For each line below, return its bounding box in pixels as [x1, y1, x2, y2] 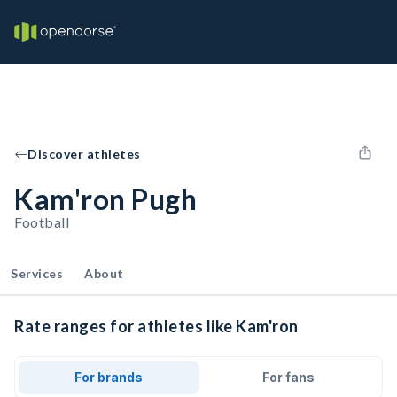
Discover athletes [27, 146, 141, 161]
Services [11, 266, 63, 281]
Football [14, 214, 69, 230]
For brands [74, 370, 144, 385]
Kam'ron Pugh [14, 182, 197, 216]
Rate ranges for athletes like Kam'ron [14, 316, 299, 336]
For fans [261, 370, 315, 385]
